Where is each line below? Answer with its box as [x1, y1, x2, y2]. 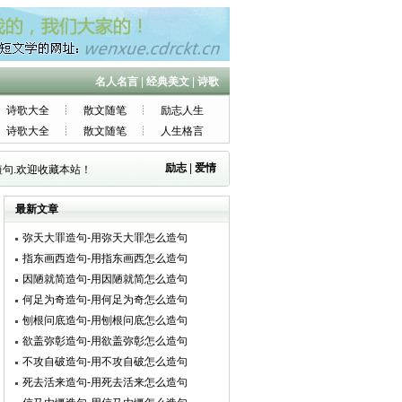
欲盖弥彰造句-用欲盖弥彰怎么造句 [22, 335, 188, 347]
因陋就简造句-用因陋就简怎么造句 [22, 273, 188, 285]
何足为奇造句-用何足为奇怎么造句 [22, 293, 188, 306]
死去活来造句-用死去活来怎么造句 [22, 376, 188, 389]
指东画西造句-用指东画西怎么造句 [22, 252, 188, 265]
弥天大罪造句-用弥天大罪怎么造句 [22, 232, 188, 244]
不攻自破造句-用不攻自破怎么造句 [22, 355, 188, 368]
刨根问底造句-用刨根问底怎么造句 [22, 314, 188, 327]
